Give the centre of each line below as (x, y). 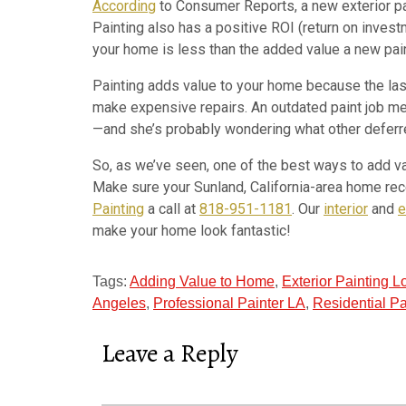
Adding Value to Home (202, 282)
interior (346, 209)
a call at (172, 209)
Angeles (119, 304)
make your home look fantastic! (192, 231)
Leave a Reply (170, 354)
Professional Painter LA (229, 304)
